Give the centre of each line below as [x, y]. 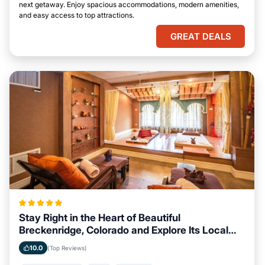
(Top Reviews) [67, 248]
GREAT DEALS [201, 36]
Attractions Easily [60, 243]
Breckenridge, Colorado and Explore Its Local [124, 230]
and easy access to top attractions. [77, 15]
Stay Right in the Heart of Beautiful [100, 218]
